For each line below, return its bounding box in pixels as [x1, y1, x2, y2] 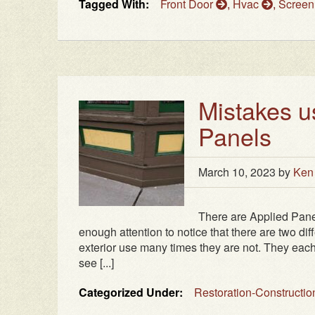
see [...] [79, 255, 114, 271]
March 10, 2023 [198, 164, 276, 181]
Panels [198, 119, 271, 154]
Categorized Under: [79, 284, 183, 301]
